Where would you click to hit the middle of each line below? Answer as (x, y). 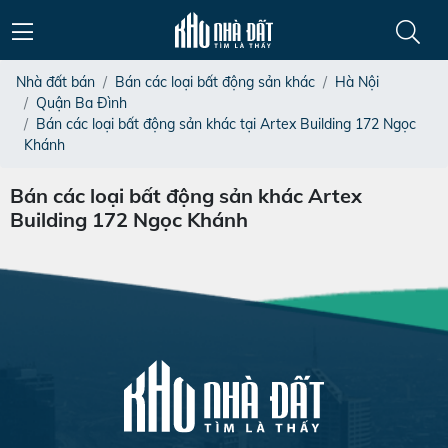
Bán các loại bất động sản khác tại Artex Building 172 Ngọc (226, 124)
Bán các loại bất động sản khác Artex (186, 195)
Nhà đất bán (55, 82)
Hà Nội (357, 82)
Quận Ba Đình (81, 103)
